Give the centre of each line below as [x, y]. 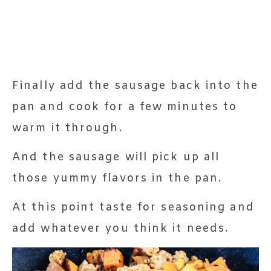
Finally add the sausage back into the [135, 86]
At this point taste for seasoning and [133, 207]
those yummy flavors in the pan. [117, 178]
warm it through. [67, 128]
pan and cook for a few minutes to [125, 107]
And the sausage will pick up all [116, 157]
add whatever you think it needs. [121, 228]
